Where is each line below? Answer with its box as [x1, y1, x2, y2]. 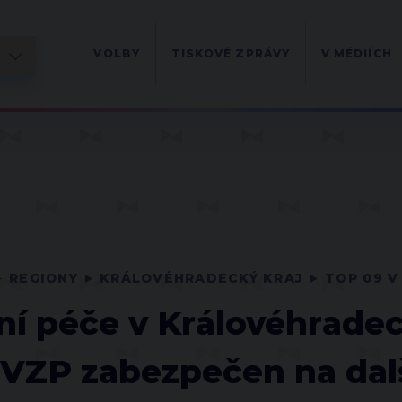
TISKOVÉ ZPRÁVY [170, 47, 290, 60]
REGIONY [9, 270, 78, 286]
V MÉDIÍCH [320, 47, 392, 60]
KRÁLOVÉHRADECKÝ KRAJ [100, 270, 304, 286]
